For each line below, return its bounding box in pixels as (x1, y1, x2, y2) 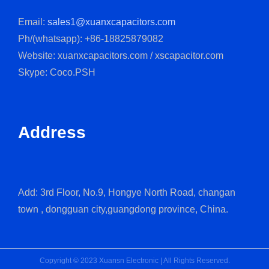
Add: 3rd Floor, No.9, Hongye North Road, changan (18, 187, 235, 198)
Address (18, 122, 86, 142)
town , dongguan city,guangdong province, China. (18, 204, 228, 215)
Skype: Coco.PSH (18, 67, 95, 77)
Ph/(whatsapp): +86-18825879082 (18, 33, 163, 44)
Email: (18, 16, 47, 27)
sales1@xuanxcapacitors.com (47, 16, 175, 27)
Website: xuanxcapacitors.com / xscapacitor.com (18, 50, 223, 61)
